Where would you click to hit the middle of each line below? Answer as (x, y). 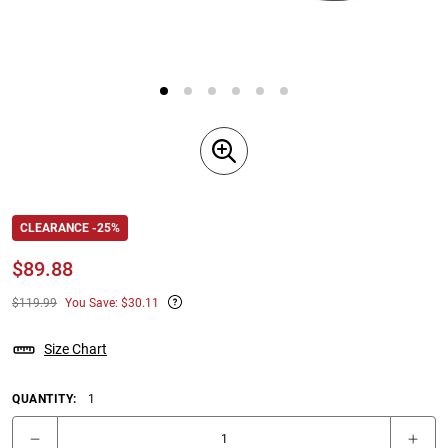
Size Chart (75, 350)
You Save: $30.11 (112, 303)
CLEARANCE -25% (70, 228)
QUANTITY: (44, 399)
